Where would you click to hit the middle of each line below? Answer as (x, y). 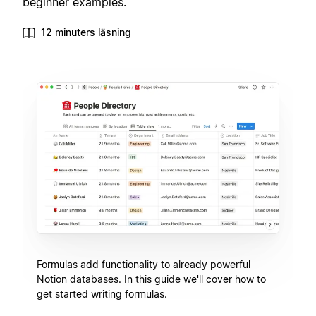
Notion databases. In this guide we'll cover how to (151, 279)
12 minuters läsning (86, 32)
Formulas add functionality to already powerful (144, 264)
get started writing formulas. (102, 293)
